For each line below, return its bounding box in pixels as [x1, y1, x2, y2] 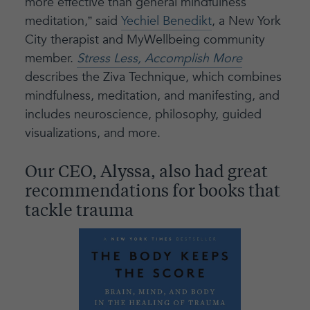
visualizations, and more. [24, 125, 161, 143]
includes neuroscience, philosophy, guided [24, 106, 262, 124]
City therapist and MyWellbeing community [24, 31, 265, 49]
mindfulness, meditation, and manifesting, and [24, 87, 280, 105]
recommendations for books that [24, 184, 280, 201]
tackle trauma [24, 203, 134, 221]
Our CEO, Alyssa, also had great [24, 165, 268, 182]
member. [24, 50, 77, 68]
